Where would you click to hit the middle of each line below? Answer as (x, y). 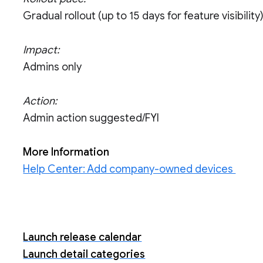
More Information (66, 152)
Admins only (53, 67)
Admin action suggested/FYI (91, 118)
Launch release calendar (82, 237)
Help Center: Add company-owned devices (129, 169)
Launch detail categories (84, 254)
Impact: (43, 50)
